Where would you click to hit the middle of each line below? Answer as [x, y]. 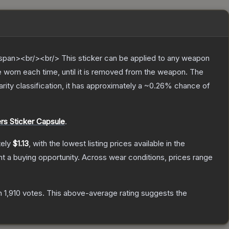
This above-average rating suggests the [116, 193]
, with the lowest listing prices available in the [107, 144]
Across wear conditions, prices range [147, 157]
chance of [191, 86]
